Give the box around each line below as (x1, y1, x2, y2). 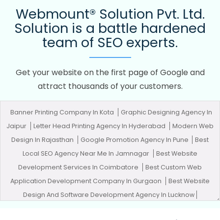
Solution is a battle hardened (14, 19, 206, 38)
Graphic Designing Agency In (120, 108, 212, 117)
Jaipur (6, 122, 28, 131)
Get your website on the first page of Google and (15, 67, 205, 79)
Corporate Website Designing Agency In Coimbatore (9, 204, 179, 213)
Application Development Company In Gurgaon (10, 177, 164, 186)
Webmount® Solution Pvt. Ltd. (15, 5, 205, 24)
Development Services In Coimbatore (18, 163, 140, 172)
